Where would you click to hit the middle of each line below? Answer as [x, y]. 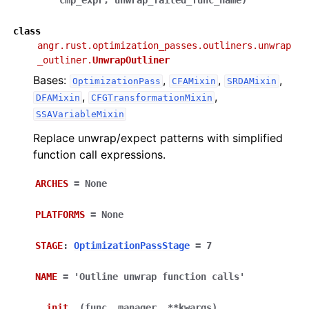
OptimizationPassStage [132, 246]
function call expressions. [99, 154]
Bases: [51, 80]
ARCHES [52, 183]
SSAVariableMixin [80, 114]
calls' [228, 277]
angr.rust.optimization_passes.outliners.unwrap [164, 46]
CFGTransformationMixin [151, 98]
